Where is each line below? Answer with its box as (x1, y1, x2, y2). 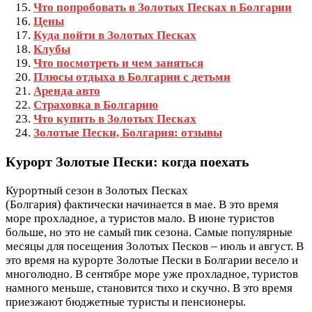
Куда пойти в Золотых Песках (33, 29, 196, 42)
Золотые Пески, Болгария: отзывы (33, 126, 222, 140)
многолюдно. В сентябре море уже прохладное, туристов (6, 267, 298, 281)
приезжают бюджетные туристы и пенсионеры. (6, 295, 246, 309)
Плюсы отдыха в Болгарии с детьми (33, 70, 231, 84)
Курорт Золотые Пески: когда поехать (6, 154, 249, 170)
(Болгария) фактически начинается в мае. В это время (6, 198, 279, 212)
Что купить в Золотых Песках (33, 112, 196, 126)
